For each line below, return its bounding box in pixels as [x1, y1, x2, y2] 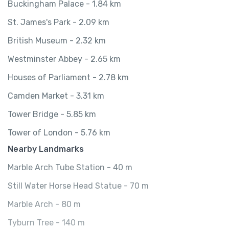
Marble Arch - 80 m [8, 199, 81, 210]
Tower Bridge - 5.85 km [8, 109, 96, 120]
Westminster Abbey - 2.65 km [8, 54, 121, 64]
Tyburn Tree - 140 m [8, 218, 85, 228]
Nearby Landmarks [8, 144, 84, 154]
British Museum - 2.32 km [8, 36, 106, 46]
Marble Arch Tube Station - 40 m [8, 163, 132, 173]
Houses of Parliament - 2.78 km [8, 73, 129, 83]
